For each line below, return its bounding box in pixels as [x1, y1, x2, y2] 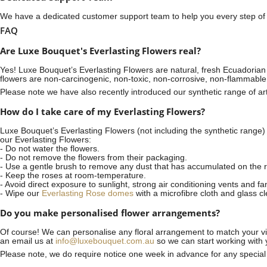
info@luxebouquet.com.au [55, 236, 154, 246]
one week [129, 249, 165, 259]
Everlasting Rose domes [42, 188, 133, 198]
